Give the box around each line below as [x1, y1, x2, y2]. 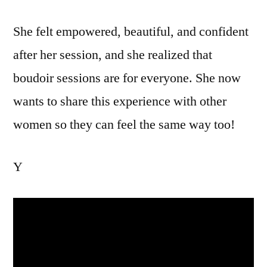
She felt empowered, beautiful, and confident [13, 23, 249, 40]
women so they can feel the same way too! [13, 116, 235, 133]
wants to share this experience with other [13, 93, 226, 110]
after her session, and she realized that [13, 46, 212, 63]
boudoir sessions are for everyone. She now [13, 70, 241, 86]
